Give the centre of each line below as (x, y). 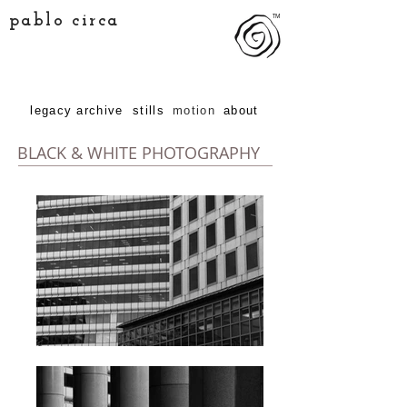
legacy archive (77, 110)
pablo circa (65, 21)
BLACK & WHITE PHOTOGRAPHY (139, 153)
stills (149, 110)
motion (194, 110)
